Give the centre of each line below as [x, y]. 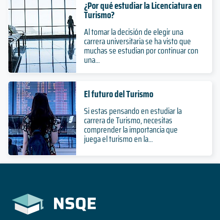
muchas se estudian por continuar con [141, 50]
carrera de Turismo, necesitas [128, 120]
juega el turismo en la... [118, 139]
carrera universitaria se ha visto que [137, 41]
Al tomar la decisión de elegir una [133, 32]
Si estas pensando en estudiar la [133, 111]
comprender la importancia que [131, 129]
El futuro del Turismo [118, 94]
